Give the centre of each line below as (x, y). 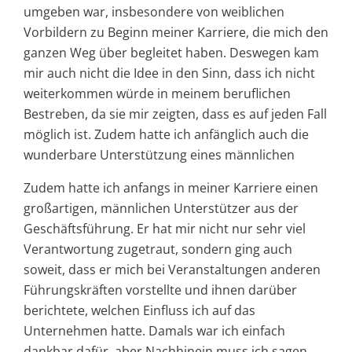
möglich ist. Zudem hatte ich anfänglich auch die (166, 134)
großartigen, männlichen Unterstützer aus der (161, 208)
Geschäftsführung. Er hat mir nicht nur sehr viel (165, 228)
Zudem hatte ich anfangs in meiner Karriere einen (171, 187)
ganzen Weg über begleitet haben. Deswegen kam (171, 52)
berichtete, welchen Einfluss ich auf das (139, 310)
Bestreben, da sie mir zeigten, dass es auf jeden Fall (175, 114)
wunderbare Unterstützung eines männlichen (159, 154)
